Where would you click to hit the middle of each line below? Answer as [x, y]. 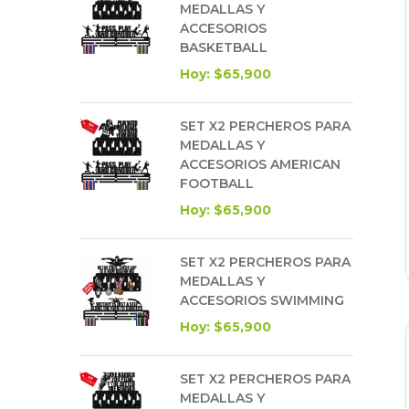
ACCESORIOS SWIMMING [262, 300]
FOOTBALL [217, 183]
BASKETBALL [224, 47]
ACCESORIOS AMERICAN [260, 164]
